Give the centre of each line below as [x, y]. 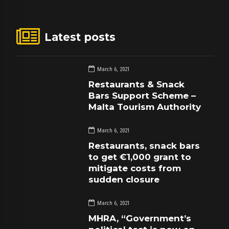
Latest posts [80, 37]
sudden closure [124, 179]
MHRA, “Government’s [140, 218]
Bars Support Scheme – [142, 96]
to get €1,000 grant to [140, 157]
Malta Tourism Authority [145, 107]
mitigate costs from [135, 168]
